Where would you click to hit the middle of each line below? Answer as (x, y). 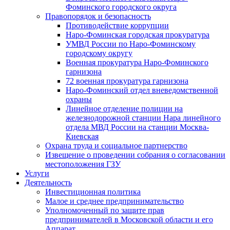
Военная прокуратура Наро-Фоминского (137, 62)
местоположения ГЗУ (83, 164)
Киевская (82, 136)
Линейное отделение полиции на (124, 109)
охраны (79, 99)
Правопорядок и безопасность (98, 16)
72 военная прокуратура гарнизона (127, 81)
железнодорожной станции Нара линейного (143, 118)
